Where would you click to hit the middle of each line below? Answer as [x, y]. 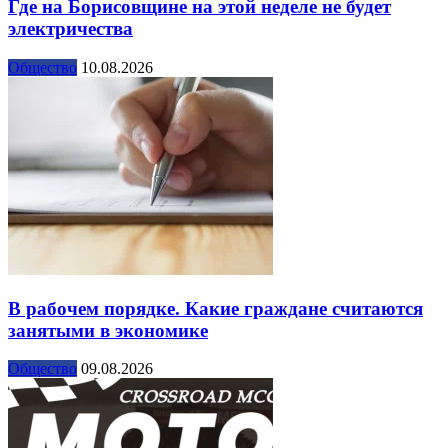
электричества [70, 29]
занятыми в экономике [108, 330]
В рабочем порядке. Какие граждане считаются [215, 308]
